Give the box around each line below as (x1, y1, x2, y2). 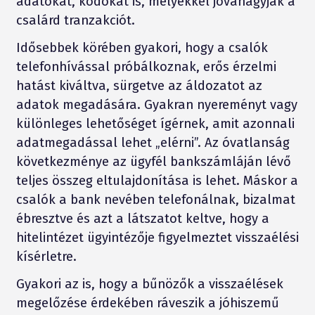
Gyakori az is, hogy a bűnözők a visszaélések (15, 276, 283, 292)
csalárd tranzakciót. (15, 12, 135, 28)
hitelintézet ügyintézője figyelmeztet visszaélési (15, 229, 299, 245)
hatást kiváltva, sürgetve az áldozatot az (15, 77, 262, 94)
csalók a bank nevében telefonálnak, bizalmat (15, 191, 295, 207)
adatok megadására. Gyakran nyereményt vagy (15, 96, 297, 112)
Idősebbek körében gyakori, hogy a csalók (15, 39, 268, 56)
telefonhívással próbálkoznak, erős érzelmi (15, 58, 276, 75)
